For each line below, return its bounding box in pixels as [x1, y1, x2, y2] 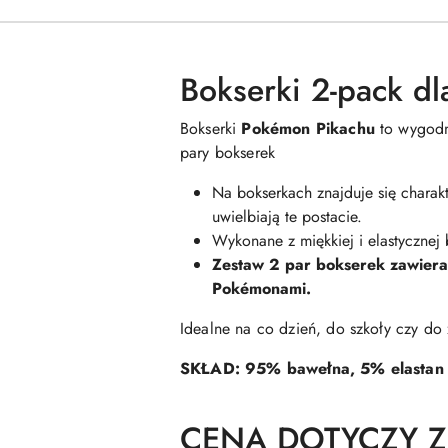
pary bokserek [180, 140, 276, 164]
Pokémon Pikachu [241, 116, 375, 140]
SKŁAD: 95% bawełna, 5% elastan [180, 356, 444, 380]
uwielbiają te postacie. [212, 204, 362, 228]
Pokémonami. [212, 276, 311, 300]
